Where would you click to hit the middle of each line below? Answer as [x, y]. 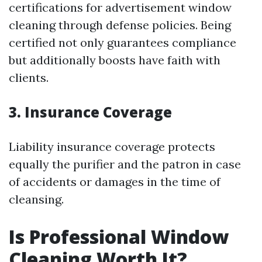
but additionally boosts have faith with [115, 60]
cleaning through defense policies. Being [120, 25]
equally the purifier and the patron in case [125, 164]
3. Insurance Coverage [90, 112]
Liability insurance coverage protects [112, 146]
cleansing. [36, 199]
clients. [29, 77]
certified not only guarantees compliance [123, 42]
